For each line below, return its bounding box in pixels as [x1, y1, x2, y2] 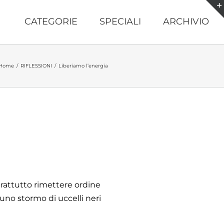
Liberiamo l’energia [58, 62, 108, 69]
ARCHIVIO [163, 16, 209, 27]
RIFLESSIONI [20, 62, 52, 69]
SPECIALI [99, 16, 141, 27]
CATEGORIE [24, 16, 77, 27]
